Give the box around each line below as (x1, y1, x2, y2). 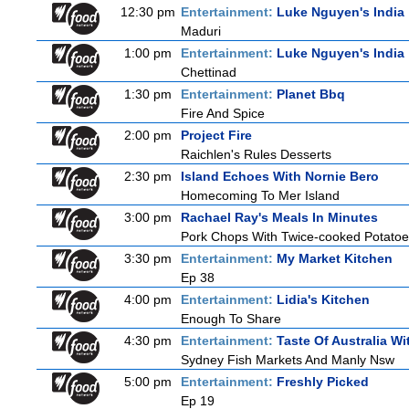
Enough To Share (181, 311, 281, 326)
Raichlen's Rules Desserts (181, 147, 331, 162)
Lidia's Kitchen (277, 292, 370, 307)
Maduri (181, 24, 221, 38)
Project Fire (181, 128, 252, 142)
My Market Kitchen (277, 251, 393, 266)
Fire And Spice (181, 106, 265, 121)
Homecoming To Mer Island (181, 188, 340, 203)
